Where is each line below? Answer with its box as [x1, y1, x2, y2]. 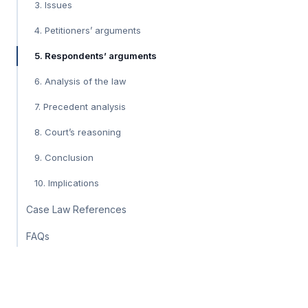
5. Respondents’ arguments [34, 49, 157, 61]
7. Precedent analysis [34, 100, 126, 112]
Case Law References [26, 203, 126, 215]
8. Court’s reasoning [34, 126, 121, 137]
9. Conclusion [34, 151, 93, 163]
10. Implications [34, 177, 99, 188]
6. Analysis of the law [34, 75, 126, 87]
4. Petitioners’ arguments [34, 24, 141, 36]
